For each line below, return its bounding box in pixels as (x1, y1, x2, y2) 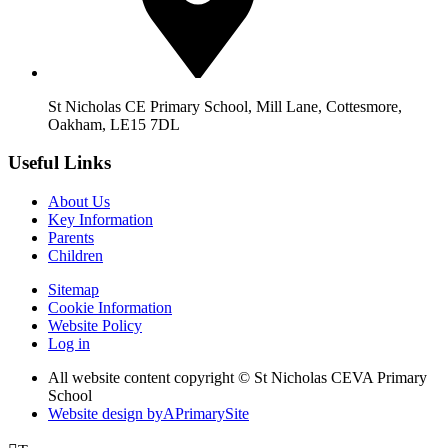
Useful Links (8, 152, 111, 174)
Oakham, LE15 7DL (48, 115, 180, 133)
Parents (48, 229, 94, 247)
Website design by (48, 405, 163, 423)
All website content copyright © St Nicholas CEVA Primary (48, 369, 427, 387)
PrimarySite (175, 405, 249, 423)
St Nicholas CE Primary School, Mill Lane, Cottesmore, (48, 97, 402, 115)
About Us (48, 193, 110, 211)
